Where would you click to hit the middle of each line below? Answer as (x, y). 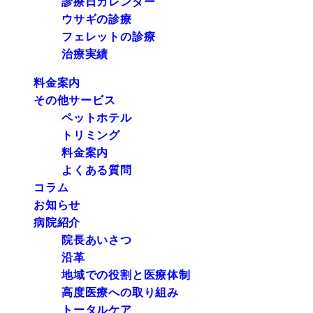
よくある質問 (97, 170)
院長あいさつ (97, 240)
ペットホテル (97, 118)
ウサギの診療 (97, 20)
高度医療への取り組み (120, 293)
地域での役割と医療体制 (126, 275)
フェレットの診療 (109, 37)
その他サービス (75, 101)
